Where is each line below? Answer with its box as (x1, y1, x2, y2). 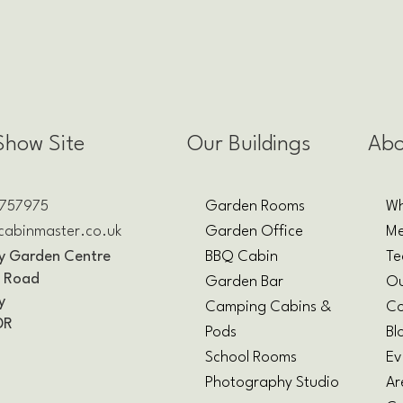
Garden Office (204, 223, 303, 239)
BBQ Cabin (204, 248, 278, 264)
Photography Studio (204, 374, 339, 390)
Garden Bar (204, 273, 283, 290)
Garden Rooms (204, 198, 305, 214)
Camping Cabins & (204, 299, 331, 315)
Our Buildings (186, 133, 310, 156)
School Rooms (204, 349, 297, 365)
